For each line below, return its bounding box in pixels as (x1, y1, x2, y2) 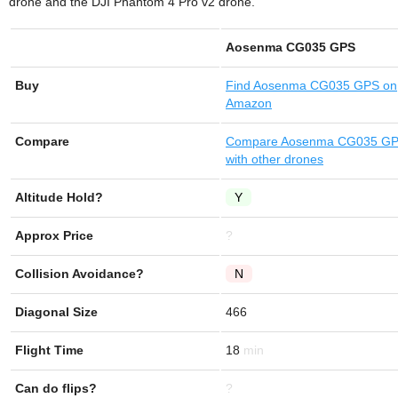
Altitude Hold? (15, 190, 103, 204)
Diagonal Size (15, 305, 98, 319)
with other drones (226, 152, 323, 166)
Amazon (226, 96, 272, 110)
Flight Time (15, 343, 84, 357)
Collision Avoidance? (15, 267, 144, 281)
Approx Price (15, 228, 93, 243)
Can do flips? (15, 381, 97, 395)
